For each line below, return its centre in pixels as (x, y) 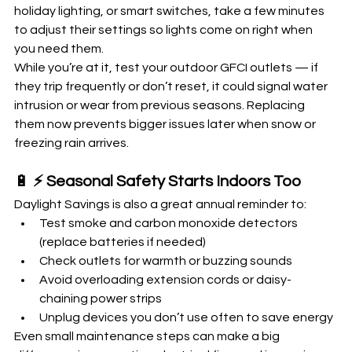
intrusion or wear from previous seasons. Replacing (161, 105)
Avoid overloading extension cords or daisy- (165, 279)
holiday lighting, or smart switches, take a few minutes (170, 11)
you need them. (59, 48)
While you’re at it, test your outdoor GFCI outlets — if (167, 67)
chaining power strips (101, 298)
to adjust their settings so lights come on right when (165, 29)
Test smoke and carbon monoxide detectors (170, 223)
